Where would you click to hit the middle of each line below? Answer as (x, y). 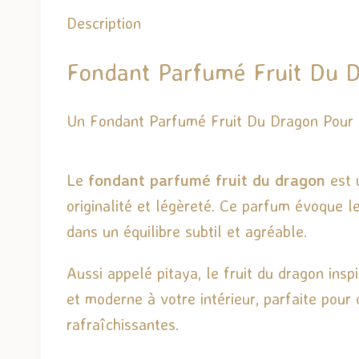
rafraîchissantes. (123, 324)
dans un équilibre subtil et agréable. (187, 231)
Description (104, 22)
